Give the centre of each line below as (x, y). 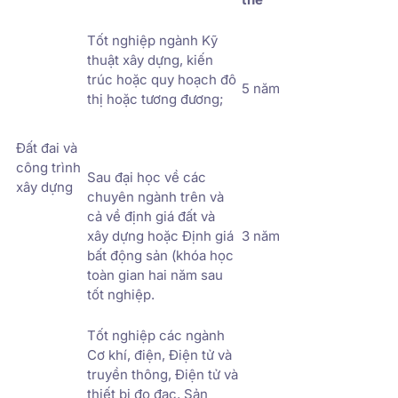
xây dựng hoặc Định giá (160, 235)
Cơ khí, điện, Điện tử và (159, 354)
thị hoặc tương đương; (155, 99)
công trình (48, 167)
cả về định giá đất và (151, 216)
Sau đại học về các (147, 177)
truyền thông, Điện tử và (163, 374)
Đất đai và (47, 147)
